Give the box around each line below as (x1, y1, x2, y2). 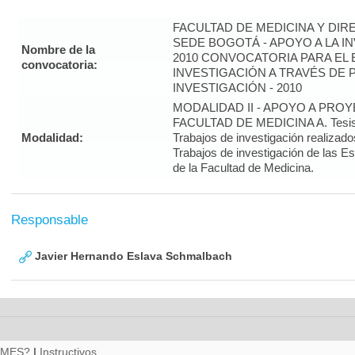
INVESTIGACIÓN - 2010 (173, 81, 302, 94)
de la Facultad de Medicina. (173, 161, 314, 174)
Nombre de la (21, 43, 95, 56)
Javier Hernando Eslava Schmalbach (32, 250, 232, 262)
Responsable (11, 212, 88, 227)
